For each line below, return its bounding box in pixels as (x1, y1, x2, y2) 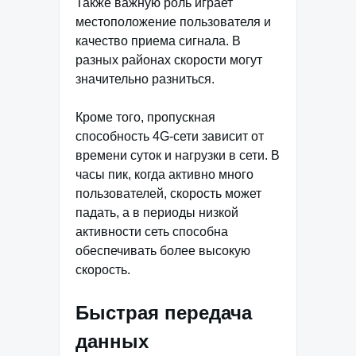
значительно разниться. (75, 72, 215, 86)
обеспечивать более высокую (75, 244, 250, 257)
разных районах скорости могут (75, 53, 262, 67)
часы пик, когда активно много (75, 168, 253, 181)
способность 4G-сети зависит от (75, 130, 264, 143)
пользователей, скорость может (75, 187, 261, 200)
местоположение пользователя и (75, 15, 271, 29)
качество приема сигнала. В (75, 34, 241, 48)
